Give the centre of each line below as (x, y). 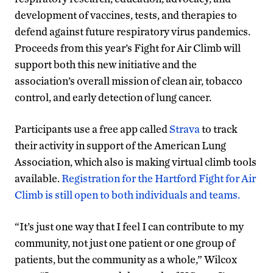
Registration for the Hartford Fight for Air (159, 178)
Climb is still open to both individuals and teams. (127, 194)
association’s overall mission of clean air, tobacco (129, 80)
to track (218, 129)
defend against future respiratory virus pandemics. (133, 31)
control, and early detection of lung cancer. (113, 97)
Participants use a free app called (92, 129)
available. (38, 178)
